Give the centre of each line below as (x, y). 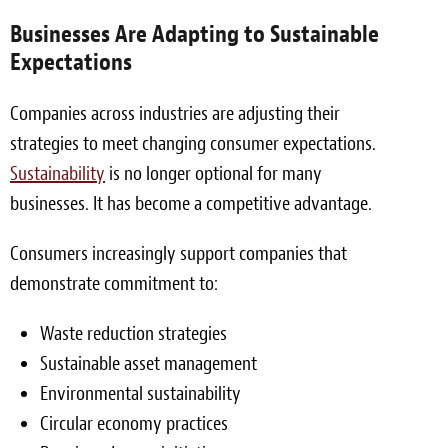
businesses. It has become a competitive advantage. (191, 203)
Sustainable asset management (148, 363)
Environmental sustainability (140, 393)
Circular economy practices (134, 423)
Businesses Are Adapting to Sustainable (194, 33)
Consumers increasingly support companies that (178, 253)
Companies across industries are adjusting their (175, 113)
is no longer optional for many (213, 173)
